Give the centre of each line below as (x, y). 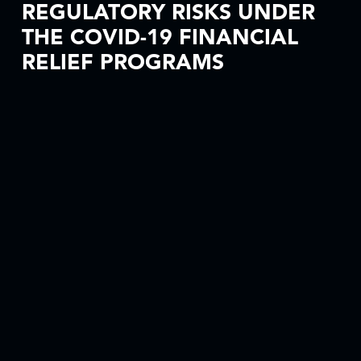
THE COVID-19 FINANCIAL (160, 38)
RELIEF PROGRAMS (122, 63)
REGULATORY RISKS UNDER (168, 13)
